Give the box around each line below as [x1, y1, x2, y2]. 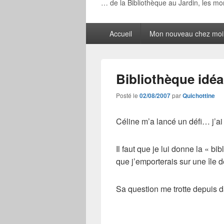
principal [85, 33, 116, 44]
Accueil [109, 28, 132, 38]
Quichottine [182, 91, 215, 100]
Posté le [116, 91, 139, 99]
